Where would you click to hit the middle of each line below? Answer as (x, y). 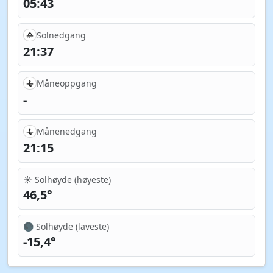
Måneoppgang (66, 83)
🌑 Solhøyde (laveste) (66, 226)
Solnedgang (61, 35)
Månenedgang (66, 131)
